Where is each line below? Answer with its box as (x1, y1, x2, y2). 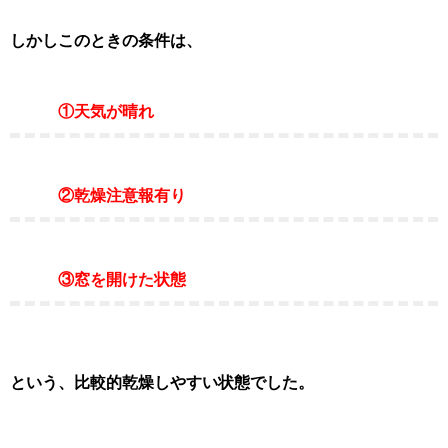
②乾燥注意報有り (10, 187, 186, 204)
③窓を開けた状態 (10, 271, 186, 288)
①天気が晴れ (10, 103, 154, 120)
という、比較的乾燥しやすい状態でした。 (10, 374, 314, 391)
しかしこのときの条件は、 (10, 32, 202, 49)
